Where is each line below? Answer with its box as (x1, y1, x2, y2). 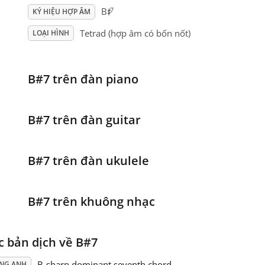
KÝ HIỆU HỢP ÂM (32, 7, 91, 17)
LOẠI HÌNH (32, 28, 69, 38)
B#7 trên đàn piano (27, 71, 138, 88)
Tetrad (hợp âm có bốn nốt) (79, 27, 190, 40)
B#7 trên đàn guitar (27, 112, 141, 128)
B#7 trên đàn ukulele (27, 153, 149, 169)
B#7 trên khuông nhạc (27, 193, 155, 210)
